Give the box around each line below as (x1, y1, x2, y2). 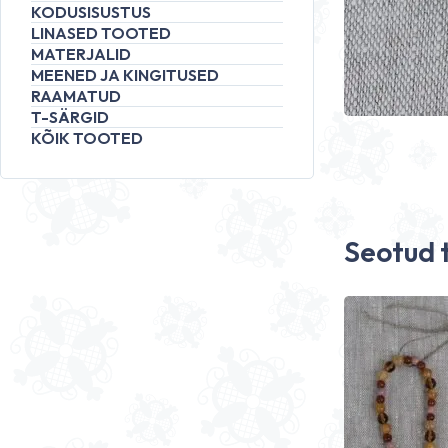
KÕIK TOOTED (31, 128, 143, 148)
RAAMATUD (31, 86, 121, 106)
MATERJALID (31, 44, 131, 64)
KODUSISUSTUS (31, 2, 151, 22)
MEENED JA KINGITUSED (31, 65, 219, 85)
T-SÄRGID (31, 107, 109, 127)
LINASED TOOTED (31, 23, 171, 43)
